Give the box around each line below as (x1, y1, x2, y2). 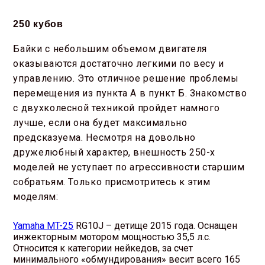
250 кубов (13, 19, 63, 30)
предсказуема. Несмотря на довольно (13, 132, 196, 144)
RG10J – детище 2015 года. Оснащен (73, 220, 238, 232)
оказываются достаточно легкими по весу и (13, 58, 225, 70)
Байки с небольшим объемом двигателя (13, 43, 207, 55)
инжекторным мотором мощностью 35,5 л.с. (13, 231, 211, 243)
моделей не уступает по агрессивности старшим (13, 161, 245, 173)
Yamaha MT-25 (13, 220, 74, 232)
